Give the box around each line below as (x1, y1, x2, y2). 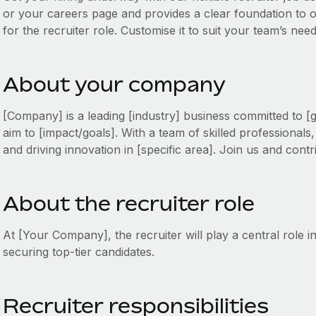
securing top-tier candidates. (2, 245, 154, 259)
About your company (2, 73, 226, 96)
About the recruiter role (2, 192, 255, 215)
